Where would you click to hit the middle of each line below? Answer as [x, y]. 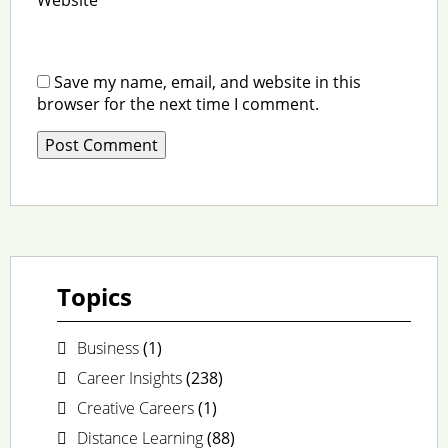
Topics [94, 296]
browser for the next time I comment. [177, 103]
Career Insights [129, 377]
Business [107, 347]
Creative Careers [135, 407]
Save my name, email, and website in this [207, 81]
